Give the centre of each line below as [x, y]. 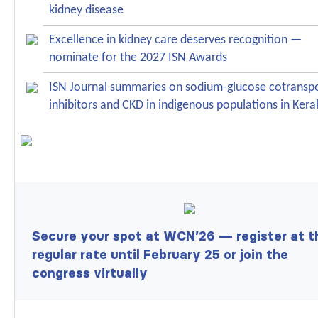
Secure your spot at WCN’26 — [134, 237]
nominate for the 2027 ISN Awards [138, 58]
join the [264, 255]
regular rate [70, 255]
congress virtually [90, 274]
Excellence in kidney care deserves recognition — [175, 40]
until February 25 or [174, 255]
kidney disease [86, 11]
